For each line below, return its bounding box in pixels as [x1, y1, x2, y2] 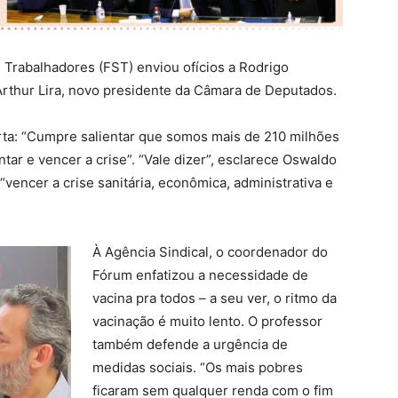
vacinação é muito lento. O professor [92, 313, 322, 330]
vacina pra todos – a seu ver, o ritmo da [92, 290, 337, 307]
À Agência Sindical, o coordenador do [92, 243, 328, 261]
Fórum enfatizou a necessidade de [92, 267, 308, 284]
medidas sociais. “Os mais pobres [92, 359, 303, 377]
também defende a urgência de [92, 336, 288, 354]
